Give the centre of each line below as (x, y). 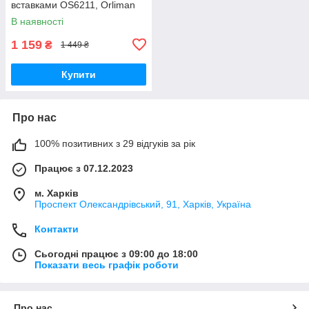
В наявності (37, 21)
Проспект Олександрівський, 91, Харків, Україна (143, 204)
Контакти (57, 229)
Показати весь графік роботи (107, 265)
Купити (79, 74)
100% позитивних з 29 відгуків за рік (115, 143)
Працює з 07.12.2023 (84, 168)
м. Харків (57, 193)
